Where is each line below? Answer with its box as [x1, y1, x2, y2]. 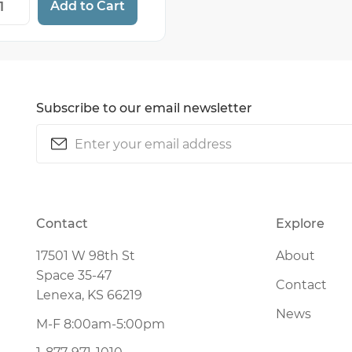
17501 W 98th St [35, 248, 135, 264]
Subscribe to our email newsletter [35, 101, 252, 116]
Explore [275, 216, 324, 232]
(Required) [70, 125, 137, 141]
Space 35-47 [35, 268, 112, 284]
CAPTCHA [35, 177, 97, 192]
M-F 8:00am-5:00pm [35, 317, 165, 332]
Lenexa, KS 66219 [35, 288, 142, 303]
